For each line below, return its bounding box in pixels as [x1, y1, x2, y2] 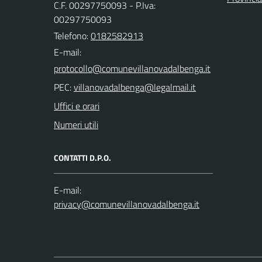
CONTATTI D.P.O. [54, 151, 111, 164]
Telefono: [54, 28, 91, 43]
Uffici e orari [54, 98, 99, 113]
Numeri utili [54, 117, 98, 132]
